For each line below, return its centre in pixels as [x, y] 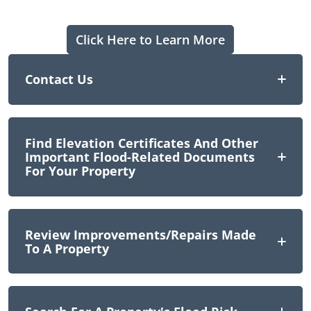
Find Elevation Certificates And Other [142, 143]
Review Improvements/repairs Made [141, 234]
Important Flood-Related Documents [140, 157]
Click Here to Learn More [150, 39]
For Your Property [80, 170]
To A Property [67, 248]
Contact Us [59, 79]
